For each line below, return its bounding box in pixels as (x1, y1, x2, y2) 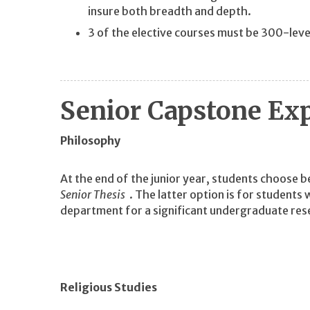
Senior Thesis (60, 188, 125, 202)
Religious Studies (60, 280, 157, 295)
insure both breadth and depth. (88, 3, 251, 18)
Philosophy (60, 134, 120, 147)
